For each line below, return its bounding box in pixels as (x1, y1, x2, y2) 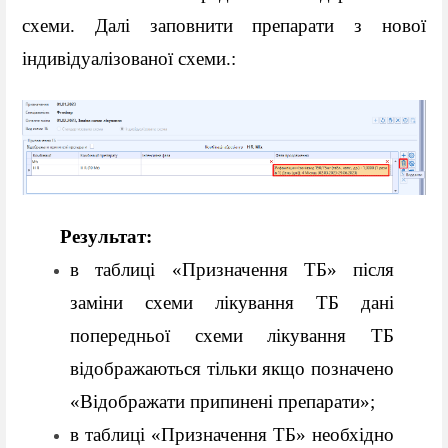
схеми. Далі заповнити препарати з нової (22, 15, 426, 37)
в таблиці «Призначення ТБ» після (70, 258, 394, 280)
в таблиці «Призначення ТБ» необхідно (70, 423, 394, 445)
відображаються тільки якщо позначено (70, 357, 394, 379)
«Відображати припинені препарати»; (70, 390, 380, 412)
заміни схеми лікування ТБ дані (70, 291, 394, 313)
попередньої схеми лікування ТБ (70, 324, 394, 346)
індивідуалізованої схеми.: (22, 48, 246, 70)
